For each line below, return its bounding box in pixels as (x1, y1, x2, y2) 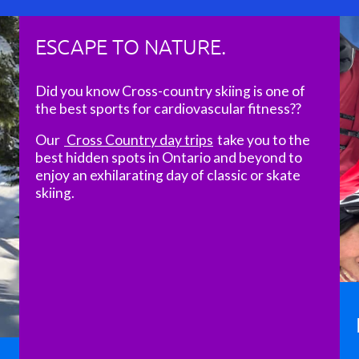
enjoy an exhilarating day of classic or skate (35, 167, 301, 184)
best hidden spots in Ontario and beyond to (35, 149, 302, 167)
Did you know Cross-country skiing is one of (35, 82, 305, 99)
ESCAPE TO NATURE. (35, 33, 226, 58)
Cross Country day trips (64, 131, 213, 149)
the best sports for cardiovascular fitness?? (35, 99, 301, 117)
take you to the (215, 131, 310, 149)
